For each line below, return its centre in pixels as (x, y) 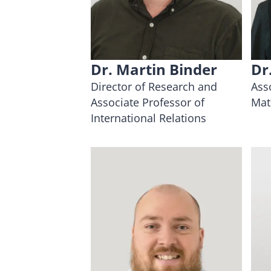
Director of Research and (154, 86)
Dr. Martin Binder (154, 69)
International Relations (149, 118)
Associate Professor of (148, 102)
